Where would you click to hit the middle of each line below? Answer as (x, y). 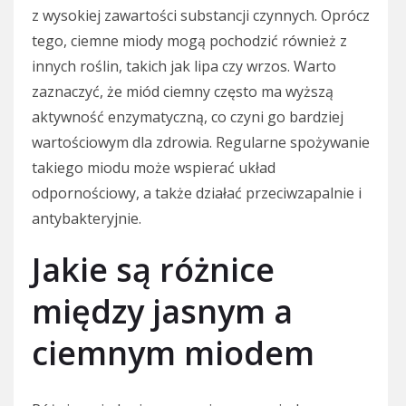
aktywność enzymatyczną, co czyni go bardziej (188, 117)
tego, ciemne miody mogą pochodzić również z (189, 41)
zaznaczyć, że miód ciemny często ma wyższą (183, 92)
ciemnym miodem (173, 353)
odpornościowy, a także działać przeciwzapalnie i (197, 193)
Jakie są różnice (153, 270)
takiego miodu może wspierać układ (154, 168)
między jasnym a (162, 312)
